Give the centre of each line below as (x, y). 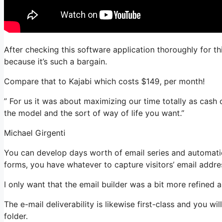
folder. (16, 216)
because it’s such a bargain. (55, 61)
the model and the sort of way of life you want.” (94, 113)
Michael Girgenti (35, 133)
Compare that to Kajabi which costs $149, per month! (104, 81)
